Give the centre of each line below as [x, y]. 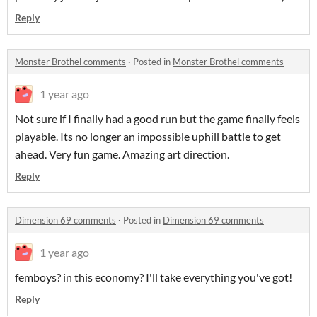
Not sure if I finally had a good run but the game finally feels [157, 119]
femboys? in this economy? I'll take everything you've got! [154, 277]
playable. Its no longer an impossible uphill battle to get [148, 136]
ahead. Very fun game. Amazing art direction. [122, 154]
